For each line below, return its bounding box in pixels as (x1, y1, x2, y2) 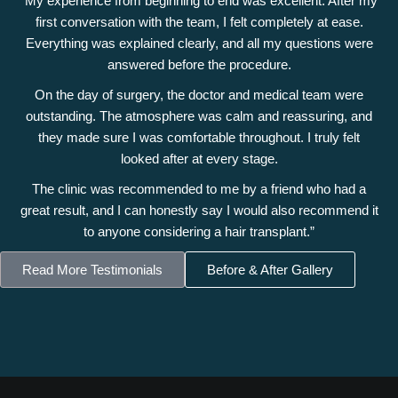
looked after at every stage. (120, 151, 278, 167)
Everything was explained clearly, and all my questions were (25, 36, 373, 52)
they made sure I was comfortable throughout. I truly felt (38, 130, 360, 146)
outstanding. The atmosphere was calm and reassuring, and (26, 108, 372, 124)
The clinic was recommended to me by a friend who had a (32, 181, 366, 197)
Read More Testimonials (22, 262, 163, 278)
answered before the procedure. (107, 57, 291, 73)
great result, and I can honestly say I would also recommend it (20, 203, 378, 219)
